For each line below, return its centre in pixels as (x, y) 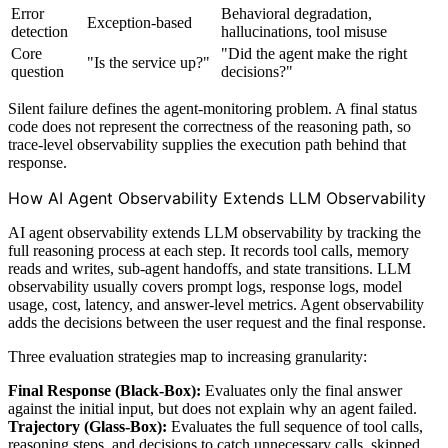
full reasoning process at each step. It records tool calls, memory (208, 250)
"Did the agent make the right (314, 53)
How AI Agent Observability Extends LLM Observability (217, 197)
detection (39, 31)
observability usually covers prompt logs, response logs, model (205, 286)
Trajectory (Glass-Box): (87, 426)
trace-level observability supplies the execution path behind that (207, 144)
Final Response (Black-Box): (104, 390)
